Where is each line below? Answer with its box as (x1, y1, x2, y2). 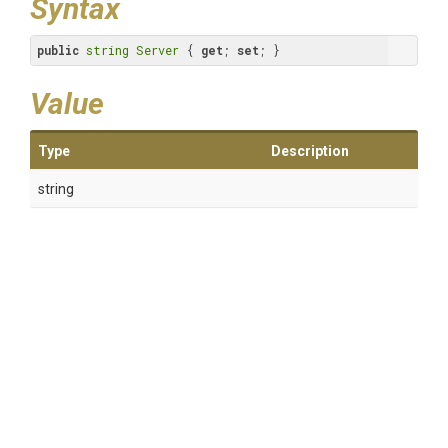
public (37, 42, 79, 58)
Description (271, 143, 349, 159)
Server (136, 42, 179, 58)
